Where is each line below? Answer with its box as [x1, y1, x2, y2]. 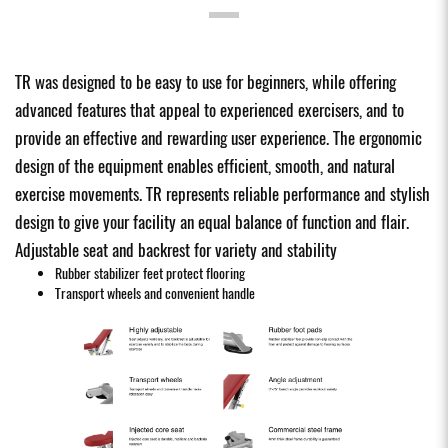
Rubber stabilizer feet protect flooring [55, 264, 245, 284]
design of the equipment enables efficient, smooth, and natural [15, 154, 395, 179]
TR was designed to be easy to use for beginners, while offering [15, 70, 396, 95]
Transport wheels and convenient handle [55, 284, 258, 304]
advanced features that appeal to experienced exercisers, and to [15, 98, 404, 123]
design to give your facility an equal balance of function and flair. [15, 210, 409, 235]
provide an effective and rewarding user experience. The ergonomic [15, 126, 422, 151]
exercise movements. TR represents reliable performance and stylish [15, 182, 430, 207]
